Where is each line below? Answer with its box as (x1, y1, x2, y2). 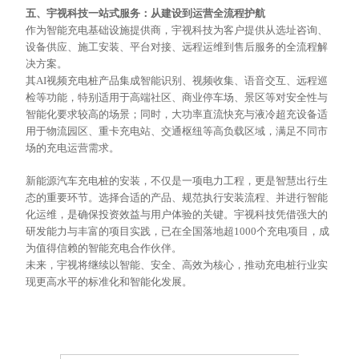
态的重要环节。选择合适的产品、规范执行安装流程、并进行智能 (26, 192, 329, 204)
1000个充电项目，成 (234, 225, 330, 238)
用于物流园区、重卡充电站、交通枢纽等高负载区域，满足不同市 (26, 125, 329, 138)
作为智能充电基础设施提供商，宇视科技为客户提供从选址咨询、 (26, 24, 329, 37)
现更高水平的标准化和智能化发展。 (26, 276, 193, 288)
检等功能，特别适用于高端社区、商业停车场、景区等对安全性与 (26, 91, 329, 104)
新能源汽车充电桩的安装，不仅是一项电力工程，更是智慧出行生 (26, 175, 329, 188)
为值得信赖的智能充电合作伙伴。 (26, 242, 183, 255)
